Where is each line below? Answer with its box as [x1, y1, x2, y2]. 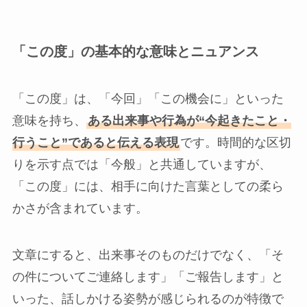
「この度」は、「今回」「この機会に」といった [12, 92, 284, 106]
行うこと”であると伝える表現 [12, 136, 179, 150]
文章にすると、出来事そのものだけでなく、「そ [12, 247, 284, 262]
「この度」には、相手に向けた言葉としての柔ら [12, 180, 284, 194]
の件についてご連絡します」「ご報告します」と [12, 269, 284, 284]
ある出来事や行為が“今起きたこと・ [87, 114, 291, 128]
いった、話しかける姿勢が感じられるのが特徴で [12, 291, 284, 306]
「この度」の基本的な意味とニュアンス [12, 43, 259, 59]
